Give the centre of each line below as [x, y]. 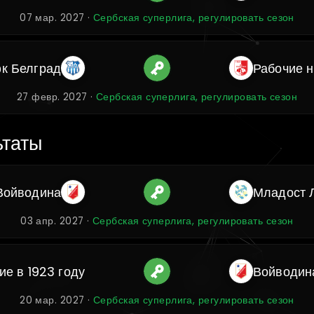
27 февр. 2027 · [56, 97]
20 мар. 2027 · [56, 300]
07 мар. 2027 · [56, 18]
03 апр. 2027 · [56, 221]
